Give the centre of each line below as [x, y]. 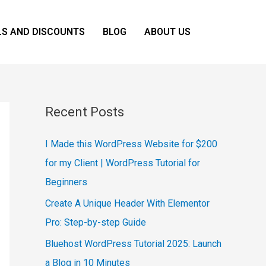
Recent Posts [85, 112]
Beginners [66, 182]
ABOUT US [167, 32]
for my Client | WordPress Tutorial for [123, 163]
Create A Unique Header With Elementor [127, 204]
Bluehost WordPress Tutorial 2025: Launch [133, 244]
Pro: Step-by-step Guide [96, 223]
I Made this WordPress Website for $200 [131, 144]
